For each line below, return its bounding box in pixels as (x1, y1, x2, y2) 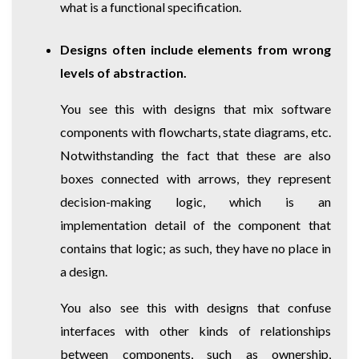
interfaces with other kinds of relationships (60, 322, 331, 338)
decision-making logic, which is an (60, 193, 331, 209)
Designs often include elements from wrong (60, 41, 331, 57)
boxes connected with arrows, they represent (60, 170, 331, 186)
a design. (60, 263, 107, 279)
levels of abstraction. (60, 64, 187, 80)
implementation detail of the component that (60, 216, 331, 232)
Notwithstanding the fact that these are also (60, 147, 331, 163)
